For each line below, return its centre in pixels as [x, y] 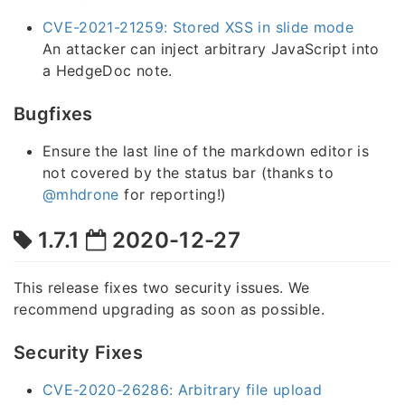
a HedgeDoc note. [108, 71]
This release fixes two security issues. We [162, 287]
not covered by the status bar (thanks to [188, 173]
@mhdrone [81, 195]
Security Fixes [78, 352]
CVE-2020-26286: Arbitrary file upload [182, 389]
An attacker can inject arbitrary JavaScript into [211, 49]
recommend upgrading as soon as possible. [170, 309]
